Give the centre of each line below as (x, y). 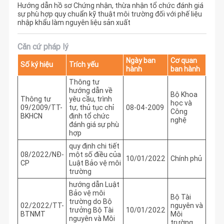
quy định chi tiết (94, 146)
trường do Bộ (90, 201)
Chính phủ (186, 158)
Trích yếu (83, 64)
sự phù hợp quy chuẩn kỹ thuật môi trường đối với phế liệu (110, 14)
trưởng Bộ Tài (91, 210)
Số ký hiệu (36, 64)
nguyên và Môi (92, 218)
